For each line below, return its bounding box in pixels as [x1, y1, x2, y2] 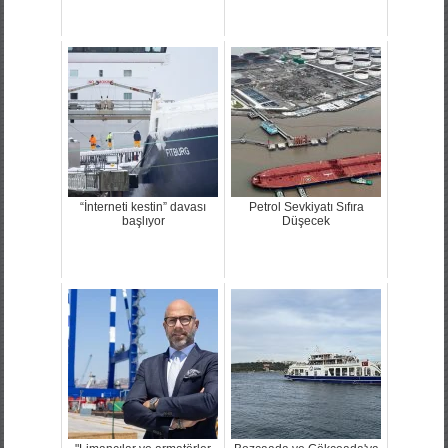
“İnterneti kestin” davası [80, 199, 206, 214]
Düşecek [282, 213, 330, 228]
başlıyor [121, 213, 165, 228]
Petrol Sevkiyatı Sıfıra [248, 199, 364, 214]
